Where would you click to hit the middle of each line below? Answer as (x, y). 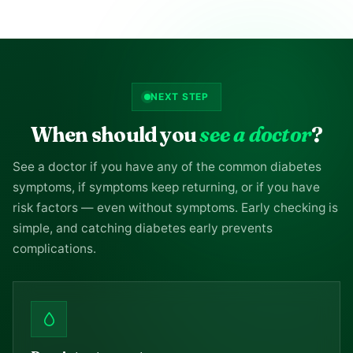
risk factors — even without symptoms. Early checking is (175, 208)
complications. (54, 249)
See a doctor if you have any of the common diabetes (167, 167)
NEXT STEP (180, 97)
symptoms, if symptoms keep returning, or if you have (166, 187)
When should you (115, 135)
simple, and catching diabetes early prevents (143, 228)
